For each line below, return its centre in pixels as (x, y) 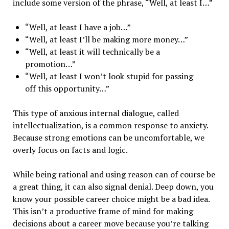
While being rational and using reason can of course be (114, 174)
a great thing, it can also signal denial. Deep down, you (113, 187)
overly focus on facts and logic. (70, 150)
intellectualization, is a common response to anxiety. (110, 125)
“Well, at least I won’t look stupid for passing (109, 76)
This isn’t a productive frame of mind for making (103, 211)
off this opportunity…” (67, 88)
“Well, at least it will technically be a (92, 52)
